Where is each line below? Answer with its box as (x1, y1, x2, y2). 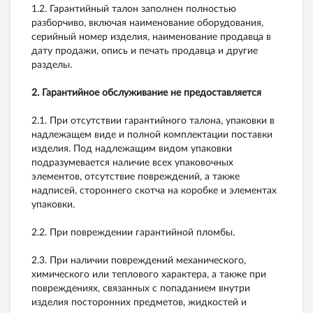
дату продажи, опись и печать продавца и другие (31, 45, 258, 56)
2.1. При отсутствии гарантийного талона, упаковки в (31, 115, 275, 126)
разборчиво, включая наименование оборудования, (31, 17, 263, 28)
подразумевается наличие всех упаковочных (31, 157, 233, 168)
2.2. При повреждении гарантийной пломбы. (31, 227, 235, 238)
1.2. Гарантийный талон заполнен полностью (31, 3, 236, 14)
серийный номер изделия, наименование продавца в (31, 31, 271, 42)
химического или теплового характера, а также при (31, 269, 266, 279)
